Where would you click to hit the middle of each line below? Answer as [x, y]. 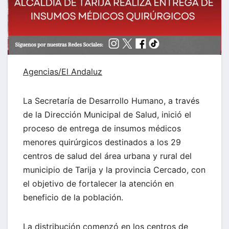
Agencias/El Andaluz [63, 72]
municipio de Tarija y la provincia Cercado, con [114, 170]
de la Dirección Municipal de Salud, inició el [107, 115]
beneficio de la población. [73, 198]
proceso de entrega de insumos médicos [102, 129]
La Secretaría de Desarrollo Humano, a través [111, 101]
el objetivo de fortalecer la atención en [98, 184]
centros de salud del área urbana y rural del [107, 156]
